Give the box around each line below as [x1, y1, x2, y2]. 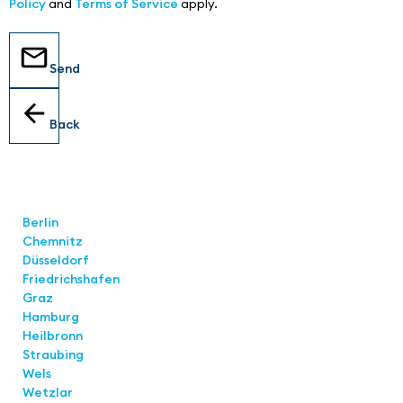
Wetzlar [22, 383, 73, 400]
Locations [22, 193, 85, 210]
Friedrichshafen [22, 270, 120, 287]
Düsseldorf [22, 251, 92, 268]
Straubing [22, 345, 84, 363]
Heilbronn [22, 327, 83, 344]
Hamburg [22, 308, 79, 325]
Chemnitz [22, 232, 83, 249]
